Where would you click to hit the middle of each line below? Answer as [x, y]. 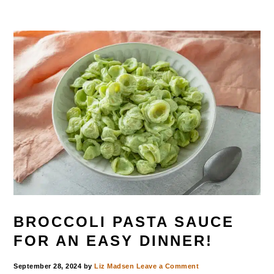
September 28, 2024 [48, 266]
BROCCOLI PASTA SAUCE [124, 221]
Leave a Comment [168, 266]
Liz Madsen [114, 266]
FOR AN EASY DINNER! [113, 240]
